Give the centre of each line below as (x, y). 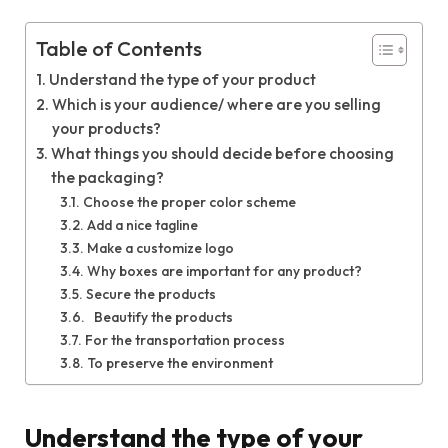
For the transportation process (184, 339)
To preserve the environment (179, 362)
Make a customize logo (160, 247)
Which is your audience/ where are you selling (217, 104)
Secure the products (150, 293)
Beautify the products (160, 316)
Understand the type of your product (183, 79)
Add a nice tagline (142, 224)
